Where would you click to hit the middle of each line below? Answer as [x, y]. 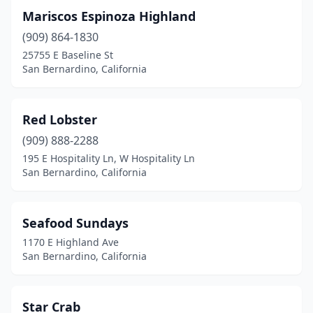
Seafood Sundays [75, 223]
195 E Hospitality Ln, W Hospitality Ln [109, 158]
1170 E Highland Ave [71, 242]
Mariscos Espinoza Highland [109, 16]
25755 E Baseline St [68, 55]
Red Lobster [60, 119]
